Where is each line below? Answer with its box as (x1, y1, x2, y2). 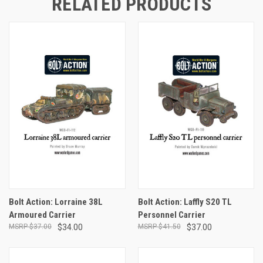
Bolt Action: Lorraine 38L (9, 196, 103, 207)
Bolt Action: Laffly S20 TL (137, 196, 232, 207)
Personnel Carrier (137, 209, 205, 220)
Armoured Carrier (9, 209, 76, 220)
